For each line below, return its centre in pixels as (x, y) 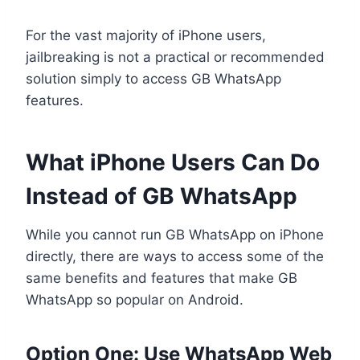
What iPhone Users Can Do (173, 162)
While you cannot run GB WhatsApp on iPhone (175, 234)
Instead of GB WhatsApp (162, 196)
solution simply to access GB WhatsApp (153, 78)
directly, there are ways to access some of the (175, 256)
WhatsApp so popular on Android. (135, 299)
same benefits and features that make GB (162, 278)
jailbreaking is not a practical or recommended (175, 57)
